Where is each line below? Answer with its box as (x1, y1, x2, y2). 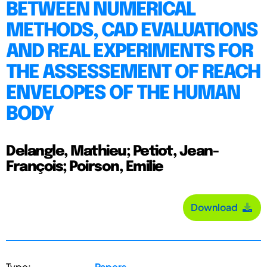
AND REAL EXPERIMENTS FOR (6, 42, 253, 62)
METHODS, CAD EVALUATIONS (6, 21, 257, 41)
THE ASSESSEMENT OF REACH (6, 63, 260, 83)
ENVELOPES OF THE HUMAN (6, 83, 240, 104)
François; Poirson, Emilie (6, 159, 163, 175)
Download (191, 201, 241, 214)
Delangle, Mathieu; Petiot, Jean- (6, 144, 218, 159)
